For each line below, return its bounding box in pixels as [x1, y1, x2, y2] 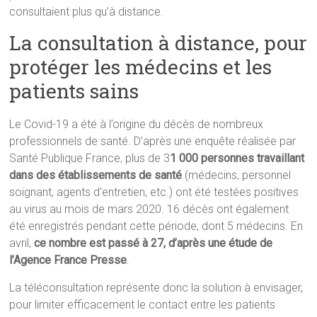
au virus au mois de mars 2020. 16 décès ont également [9, 202, 289, 217]
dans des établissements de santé [9, 168, 183, 183]
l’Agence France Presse [9, 253, 127, 267]
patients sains [9, 78, 139, 105]
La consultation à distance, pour [9, 30, 308, 57]
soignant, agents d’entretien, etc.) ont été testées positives [9, 185, 299, 200]
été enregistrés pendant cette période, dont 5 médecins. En [9, 219, 304, 234]
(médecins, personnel [182, 168, 292, 183]
